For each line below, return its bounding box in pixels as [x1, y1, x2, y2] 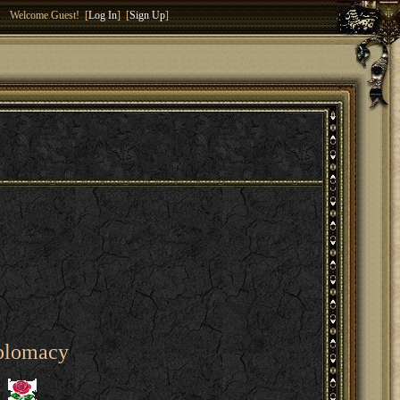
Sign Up [129, 9, 165, 21]
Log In [88, 9, 117, 21]
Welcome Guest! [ [10, 9, 88, 21]
